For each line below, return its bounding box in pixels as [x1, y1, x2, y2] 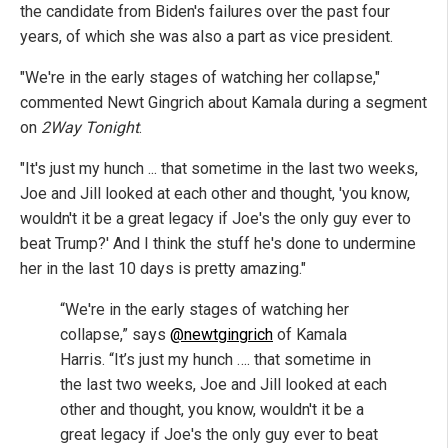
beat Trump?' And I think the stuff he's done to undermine [20, 233, 416, 253]
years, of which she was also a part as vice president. [20, 26, 393, 46]
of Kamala [273, 324, 347, 344]
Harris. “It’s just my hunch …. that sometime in [60, 349, 371, 369]
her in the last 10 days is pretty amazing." [20, 258, 306, 278]
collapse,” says [60, 324, 170, 344]
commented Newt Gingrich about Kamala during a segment [20, 92, 427, 112]
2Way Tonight [41, 117, 139, 137]
